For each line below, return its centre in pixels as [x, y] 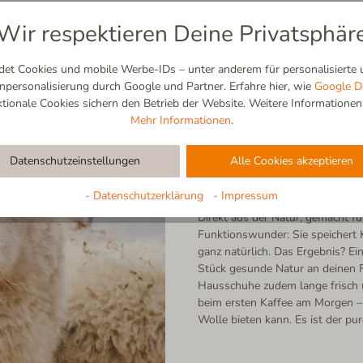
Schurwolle [235, 144]
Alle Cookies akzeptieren [292, 161]
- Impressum [246, 195]
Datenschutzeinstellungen [75, 161]
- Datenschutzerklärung [146, 195]
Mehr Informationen [180, 121]
